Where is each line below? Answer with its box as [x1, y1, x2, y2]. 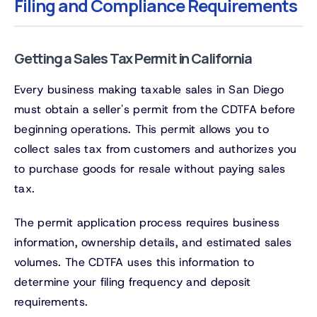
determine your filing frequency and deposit [14, 275, 251, 290]
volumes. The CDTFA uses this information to [14, 255, 255, 270]
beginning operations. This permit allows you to [14, 122, 270, 137]
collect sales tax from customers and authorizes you [14, 142, 297, 157]
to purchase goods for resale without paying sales [14, 161, 286, 177]
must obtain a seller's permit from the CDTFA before [14, 102, 296, 117]
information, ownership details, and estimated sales [14, 235, 292, 250]
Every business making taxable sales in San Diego [14, 82, 284, 98]
